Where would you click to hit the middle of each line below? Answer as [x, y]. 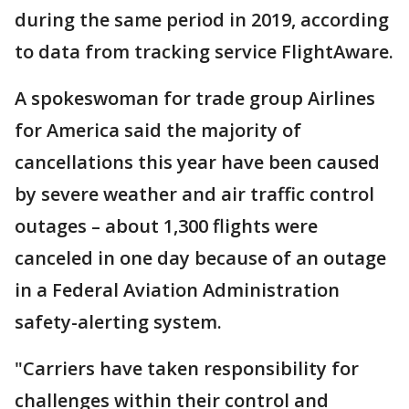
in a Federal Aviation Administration [177, 290]
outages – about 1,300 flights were [166, 226]
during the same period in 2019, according [202, 20]
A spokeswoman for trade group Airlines [195, 99]
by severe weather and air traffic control [194, 194]
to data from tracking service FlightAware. [204, 52]
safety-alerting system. [118, 322]
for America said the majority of [158, 131]
